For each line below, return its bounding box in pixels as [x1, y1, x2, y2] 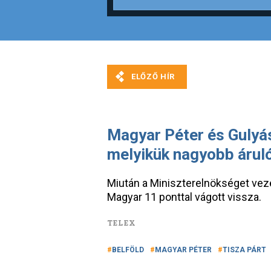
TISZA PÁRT [223, 246, 266, 254]
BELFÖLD [112, 246, 144, 254]
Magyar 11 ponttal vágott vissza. [107, 191, 261, 203]
